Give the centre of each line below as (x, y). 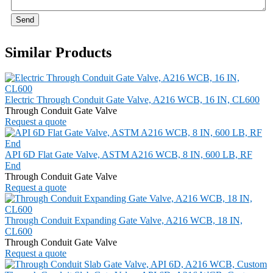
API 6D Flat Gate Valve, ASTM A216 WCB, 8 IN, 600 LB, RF (129, 155)
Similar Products (58, 52)
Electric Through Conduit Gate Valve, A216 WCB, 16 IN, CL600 (132, 100)
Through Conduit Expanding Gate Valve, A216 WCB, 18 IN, (124, 221)
